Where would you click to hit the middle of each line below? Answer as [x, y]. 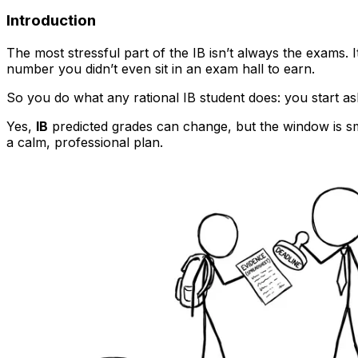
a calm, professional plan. [85, 142]
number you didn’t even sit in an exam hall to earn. [161, 69]
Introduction [51, 21]
